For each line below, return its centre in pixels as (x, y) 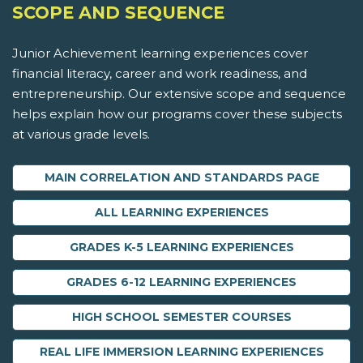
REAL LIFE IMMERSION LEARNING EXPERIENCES (181, 352)
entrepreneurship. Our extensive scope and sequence (179, 94)
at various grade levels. (81, 135)
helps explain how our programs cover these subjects (177, 114)
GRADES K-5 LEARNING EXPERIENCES (181, 248)
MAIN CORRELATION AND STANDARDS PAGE (181, 178)
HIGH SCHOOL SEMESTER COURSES (181, 317)
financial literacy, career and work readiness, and (160, 74)
